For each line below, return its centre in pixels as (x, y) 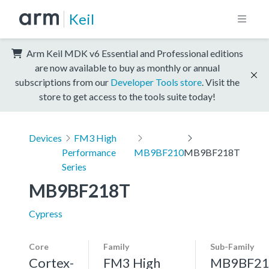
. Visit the (221, 82)
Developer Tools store (156, 82)
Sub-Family (232, 246)
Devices (45, 138)
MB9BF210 (159, 152)
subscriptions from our (63, 82)
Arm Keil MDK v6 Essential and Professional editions (134, 53)
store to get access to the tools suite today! (127, 96)
